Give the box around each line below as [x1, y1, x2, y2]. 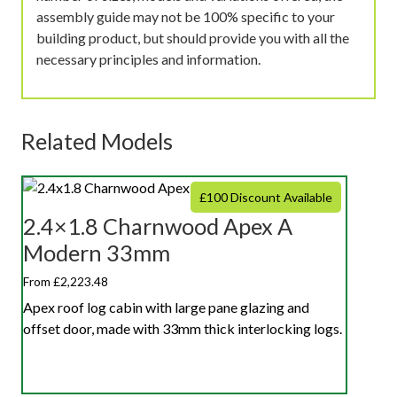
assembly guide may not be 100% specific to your [36, 7, 335, 25]
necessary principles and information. [36, 50, 261, 67]
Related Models [21, 127, 173, 154]
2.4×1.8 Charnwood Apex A [23, 212, 292, 239]
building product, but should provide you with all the [36, 28, 349, 46]
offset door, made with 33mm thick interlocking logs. [23, 319, 342, 337]
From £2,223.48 [23, 273, 108, 289]
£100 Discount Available [199, 189, 332, 205]
